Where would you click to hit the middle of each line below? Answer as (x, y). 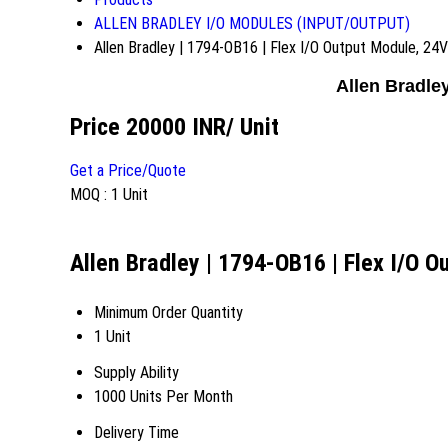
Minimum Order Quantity (168, 312)
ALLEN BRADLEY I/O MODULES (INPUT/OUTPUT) (252, 23)
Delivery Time (136, 432)
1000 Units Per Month (163, 396)
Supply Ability (136, 372)
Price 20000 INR (148, 126)
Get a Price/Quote (128, 170)
